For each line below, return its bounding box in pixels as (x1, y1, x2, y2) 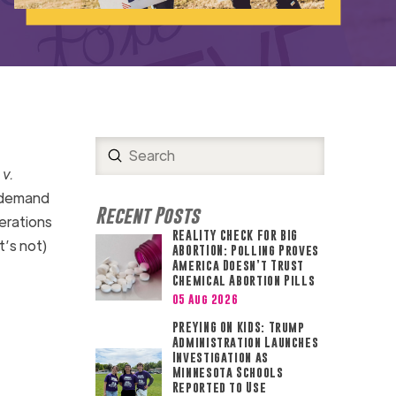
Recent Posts (95, 202, 200, 227)
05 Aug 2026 (171, 292, 239, 307)
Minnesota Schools (171, 365, 284, 380)
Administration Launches (171, 335, 319, 350)
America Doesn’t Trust (171, 257, 305, 272)
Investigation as (171, 350, 269, 365)
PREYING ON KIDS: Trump (171, 320, 305, 335)
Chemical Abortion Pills (171, 272, 316, 287)
